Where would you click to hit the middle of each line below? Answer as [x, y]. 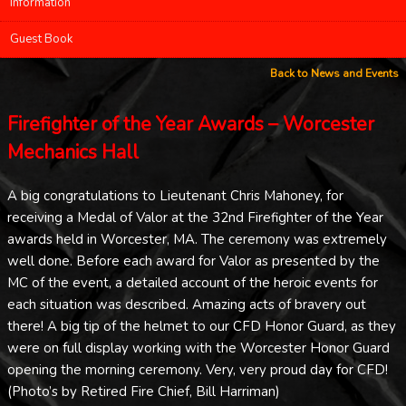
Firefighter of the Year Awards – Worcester [191, 125]
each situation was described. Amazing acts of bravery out [187, 304]
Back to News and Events [334, 73]
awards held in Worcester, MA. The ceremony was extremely [197, 239]
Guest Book [41, 39]
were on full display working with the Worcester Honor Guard [198, 348]
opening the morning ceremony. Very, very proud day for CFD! [198, 369]
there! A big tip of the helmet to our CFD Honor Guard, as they [202, 326]
